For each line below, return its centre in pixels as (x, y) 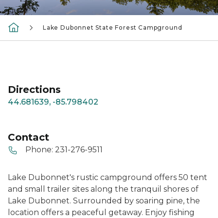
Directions (34, 90)
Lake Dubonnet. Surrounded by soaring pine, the (104, 200)
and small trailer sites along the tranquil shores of (103, 189)
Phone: (39, 150)
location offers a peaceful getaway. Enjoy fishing (101, 212)
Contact (28, 137)
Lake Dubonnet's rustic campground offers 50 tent (108, 177)
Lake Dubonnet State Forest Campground (113, 27)
